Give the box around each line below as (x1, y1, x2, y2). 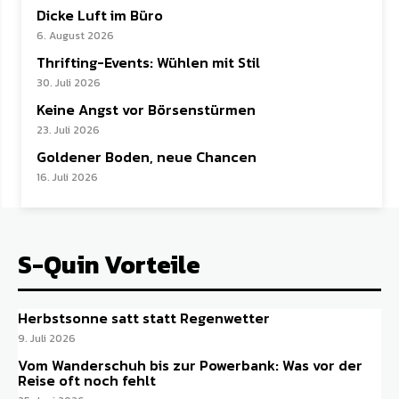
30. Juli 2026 (37, 75, 101, 92)
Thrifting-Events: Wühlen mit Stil (37, 52, 260, 74)
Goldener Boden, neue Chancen (37, 146, 256, 168)
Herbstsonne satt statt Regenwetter (18, 307, 270, 330)
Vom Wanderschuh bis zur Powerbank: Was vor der (18, 354, 362, 377)
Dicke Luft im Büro (37, 4, 163, 27)
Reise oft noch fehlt (18, 370, 156, 392)
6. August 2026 (37, 28, 114, 45)
